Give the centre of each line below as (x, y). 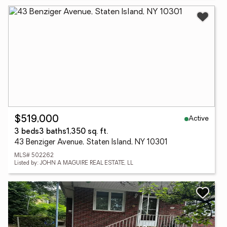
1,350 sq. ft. (87, 132)
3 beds (27, 132)
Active (199, 119)
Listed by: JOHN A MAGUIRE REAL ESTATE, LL (74, 163)
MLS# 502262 (34, 156)
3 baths (53, 132)
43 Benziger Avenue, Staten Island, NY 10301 (91, 143)
